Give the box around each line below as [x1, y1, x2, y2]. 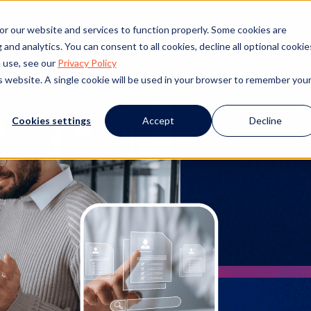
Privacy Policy [57, 56, 117, 69]
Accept [142, 114, 175, 126]
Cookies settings [12, 114, 92, 126]
